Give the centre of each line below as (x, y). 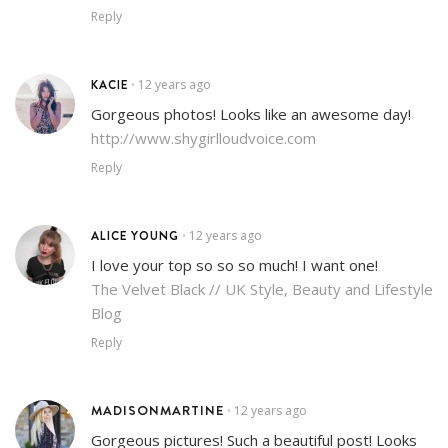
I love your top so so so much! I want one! (234, 264)
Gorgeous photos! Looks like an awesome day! (251, 113)
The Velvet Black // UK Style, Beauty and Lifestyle (262, 288)
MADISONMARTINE (157, 409)
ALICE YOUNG (135, 235)
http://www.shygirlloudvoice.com (203, 137)
